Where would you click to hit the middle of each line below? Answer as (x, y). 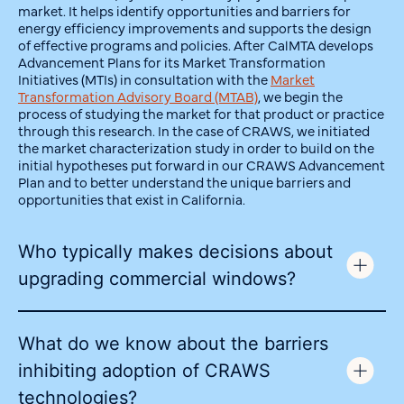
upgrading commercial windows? (157, 279)
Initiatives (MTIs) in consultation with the (144, 78)
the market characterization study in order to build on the (196, 147)
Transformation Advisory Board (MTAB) (138, 96)
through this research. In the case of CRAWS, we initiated (194, 130)
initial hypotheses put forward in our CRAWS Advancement (202, 164)
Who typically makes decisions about (175, 252)
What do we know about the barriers (173, 344)
